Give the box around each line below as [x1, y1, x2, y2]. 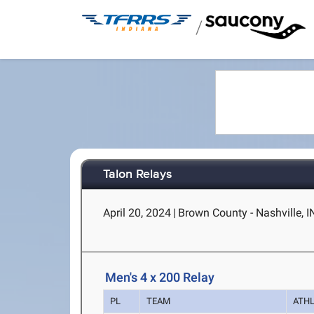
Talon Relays [103, 167, 173, 183]
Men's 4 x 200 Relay [105, 270, 215, 285]
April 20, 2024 [103, 206, 172, 219]
